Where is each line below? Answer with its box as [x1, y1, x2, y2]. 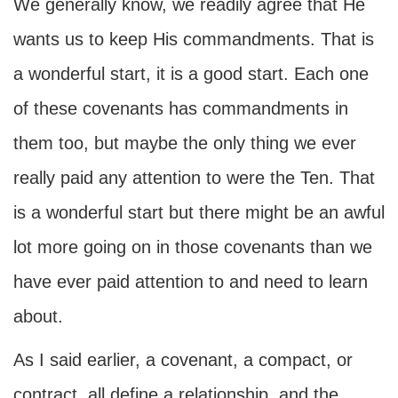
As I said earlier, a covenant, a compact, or [13, 350, 353, 370]
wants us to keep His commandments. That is [13, 29, 374, 49]
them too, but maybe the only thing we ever [13, 133, 356, 153]
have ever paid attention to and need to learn [13, 272, 368, 291]
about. [13, 306, 63, 326]
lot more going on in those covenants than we [13, 237, 372, 257]
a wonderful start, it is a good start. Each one [13, 64, 369, 84]
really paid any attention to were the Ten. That [13, 168, 375, 187]
